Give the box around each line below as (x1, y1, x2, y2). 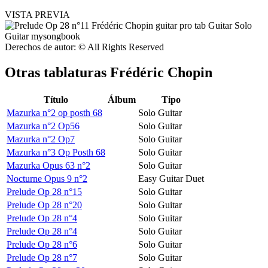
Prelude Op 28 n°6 (7, 239, 77, 249)
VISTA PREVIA (5, 10, 70, 20)
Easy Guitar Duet (138, 173, 204, 184)
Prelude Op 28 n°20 (7, 199, 82, 210)
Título (44, 94, 68, 105)
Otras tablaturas (5, 65, 110, 81)
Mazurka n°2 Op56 (7, 120, 80, 131)
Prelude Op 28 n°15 (7, 186, 82, 197)
